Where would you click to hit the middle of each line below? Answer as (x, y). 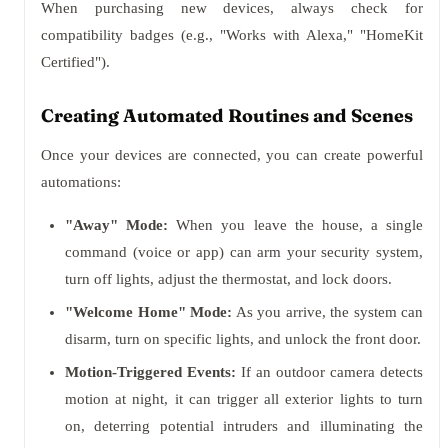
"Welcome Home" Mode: (148, 312)
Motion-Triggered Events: (150, 372)
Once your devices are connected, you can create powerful (232, 155)
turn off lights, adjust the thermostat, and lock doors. (228, 279)
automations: (81, 182)
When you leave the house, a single (295, 225)
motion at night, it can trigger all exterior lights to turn (244, 399)
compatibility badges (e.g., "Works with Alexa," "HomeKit (232, 35)
